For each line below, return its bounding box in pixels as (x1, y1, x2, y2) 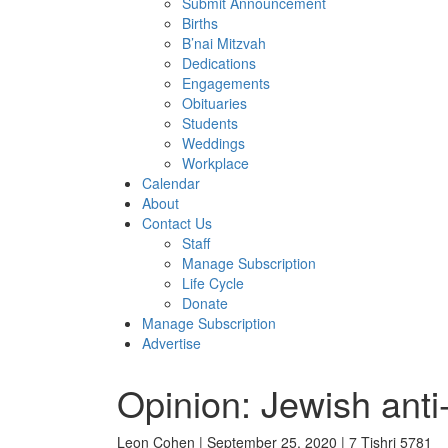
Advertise (142, 333, 201, 353)
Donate (182, 293, 228, 313)
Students (182, 113, 238, 133)
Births (182, 13, 218, 33)
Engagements (182, 73, 270, 93)
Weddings (182, 133, 245, 153)
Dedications (182, 53, 256, 73)
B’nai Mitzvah (182, 33, 266, 53)
